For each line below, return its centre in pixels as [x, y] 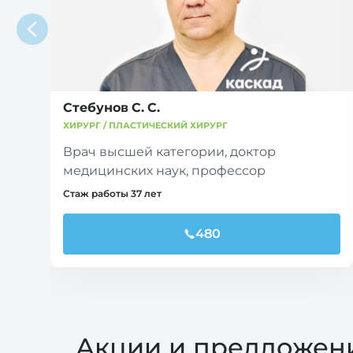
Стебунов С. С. [111, 107]
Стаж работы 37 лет [112, 193]
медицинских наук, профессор [164, 170]
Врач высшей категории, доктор [169, 151]
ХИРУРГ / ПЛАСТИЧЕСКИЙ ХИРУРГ [145, 125]
